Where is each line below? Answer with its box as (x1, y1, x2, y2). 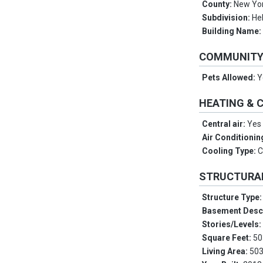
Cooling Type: (202, 146, 258, 156)
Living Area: (202, 247, 250, 257)
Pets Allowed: (202, 73, 258, 83)
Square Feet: (202, 233, 254, 243)
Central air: (202, 119, 248, 129)
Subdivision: (202, 13, 252, 23)
